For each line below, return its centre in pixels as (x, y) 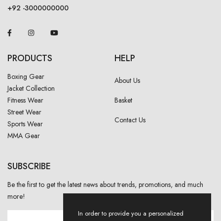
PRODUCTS (30, 58)
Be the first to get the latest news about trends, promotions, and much (105, 185)
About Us (127, 81)
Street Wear (24, 112)
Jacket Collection (31, 89)
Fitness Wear (25, 100)
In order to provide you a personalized (131, 213)
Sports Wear (25, 124)
